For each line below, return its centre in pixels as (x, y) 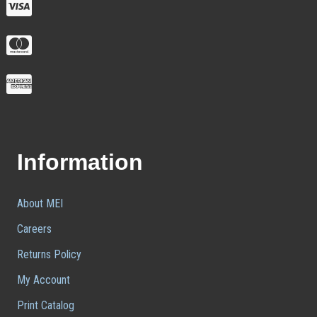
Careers (34, 229)
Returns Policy (49, 254)
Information (80, 162)
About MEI (40, 203)
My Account (43, 280)
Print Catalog (45, 305)
